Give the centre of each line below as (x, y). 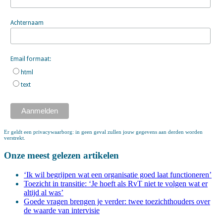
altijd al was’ (44, 192)
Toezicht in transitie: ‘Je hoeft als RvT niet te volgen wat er (116, 183)
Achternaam (27, 23)
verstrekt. (15, 138)
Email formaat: (30, 59)
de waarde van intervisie (62, 210)
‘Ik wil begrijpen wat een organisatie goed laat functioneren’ (118, 174)
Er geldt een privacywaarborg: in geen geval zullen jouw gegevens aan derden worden (103, 132)
